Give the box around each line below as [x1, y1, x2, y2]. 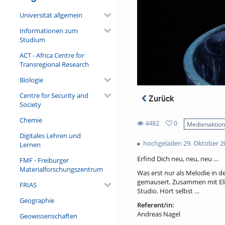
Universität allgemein [19, 10, 82, 20]
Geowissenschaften [19, 211, 77, 220]
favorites [136, 136, 163, 145]
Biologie [19, 75, 43, 84]
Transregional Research [19, 59, 89, 69]
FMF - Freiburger [19, 155, 69, 165]
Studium [19, 35, 45, 44]
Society [19, 99, 41, 109]
